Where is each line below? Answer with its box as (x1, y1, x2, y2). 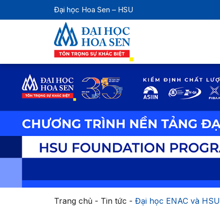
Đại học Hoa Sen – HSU (54, 5, 133, 14)
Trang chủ (54, 196, 92, 206)
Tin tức (100, 196, 127, 206)
